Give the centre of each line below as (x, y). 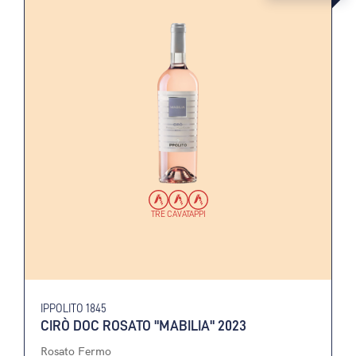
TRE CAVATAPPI (178, 213)
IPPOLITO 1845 (74, 308)
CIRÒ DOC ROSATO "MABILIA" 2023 (143, 325)
